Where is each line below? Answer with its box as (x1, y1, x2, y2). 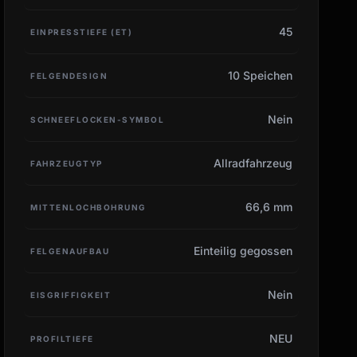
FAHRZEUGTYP (30, 158, 103, 168)
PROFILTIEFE (30, 333, 94, 343)
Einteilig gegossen (193, 243, 292, 257)
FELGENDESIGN (30, 70, 108, 80)
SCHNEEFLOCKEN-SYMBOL (30, 114, 165, 124)
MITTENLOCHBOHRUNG (30, 202, 147, 212)
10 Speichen (227, 68, 292, 82)
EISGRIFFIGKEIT (30, 289, 112, 300)
